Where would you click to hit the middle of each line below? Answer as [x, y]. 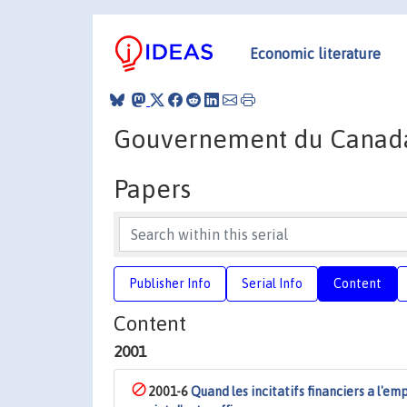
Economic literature [315, 53]
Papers [152, 189]
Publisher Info [170, 283]
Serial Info [272, 283]
